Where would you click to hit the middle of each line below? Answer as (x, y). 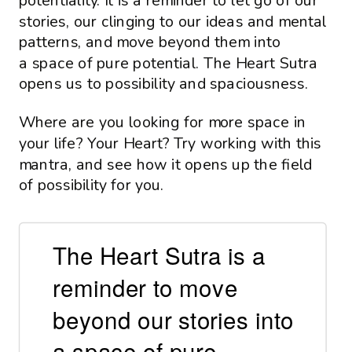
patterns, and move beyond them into (150, 42)
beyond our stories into (173, 319)
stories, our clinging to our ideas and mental (172, 21)
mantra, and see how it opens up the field (165, 164)
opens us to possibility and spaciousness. (163, 84)
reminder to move (145, 288)
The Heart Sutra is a (159, 256)
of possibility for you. (91, 185)
